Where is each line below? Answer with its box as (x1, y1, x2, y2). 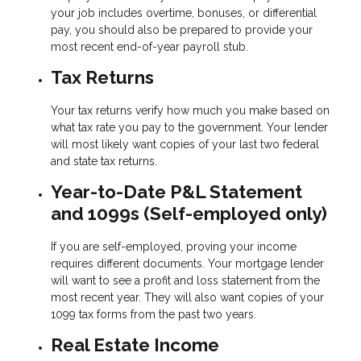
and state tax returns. (51, 155, 157, 168)
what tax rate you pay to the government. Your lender (51, 121, 328, 135)
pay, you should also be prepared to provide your (51, 23, 313, 37)
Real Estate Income (51, 334, 219, 355)
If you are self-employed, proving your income (51, 239, 297, 253)
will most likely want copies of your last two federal (51, 138, 319, 151)
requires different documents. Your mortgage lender (51, 256, 324, 270)
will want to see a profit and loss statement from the (51, 273, 320, 287)
